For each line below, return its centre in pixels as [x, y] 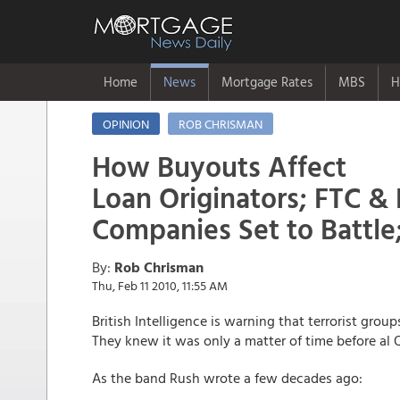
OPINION [126, 124]
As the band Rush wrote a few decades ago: [227, 378]
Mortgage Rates [267, 82]
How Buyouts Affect [219, 166]
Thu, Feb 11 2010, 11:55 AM [160, 285]
